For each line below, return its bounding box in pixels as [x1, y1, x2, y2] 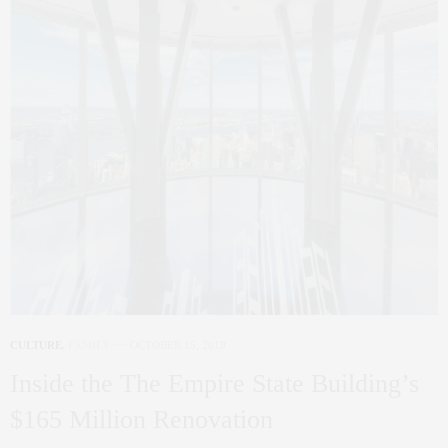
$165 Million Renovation [10, 405, 273, 435]
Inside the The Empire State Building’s [10, 369, 419, 399]
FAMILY [68, 339, 110, 352]
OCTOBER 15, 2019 [130, 339, 226, 352]
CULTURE [10, 339, 62, 352]
